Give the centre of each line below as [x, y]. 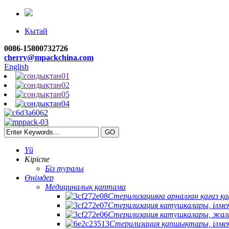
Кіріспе [37, 159]
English [16, 67]
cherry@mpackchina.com [49, 58]
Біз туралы [64, 168]
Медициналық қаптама [85, 187]
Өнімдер [39, 178]
